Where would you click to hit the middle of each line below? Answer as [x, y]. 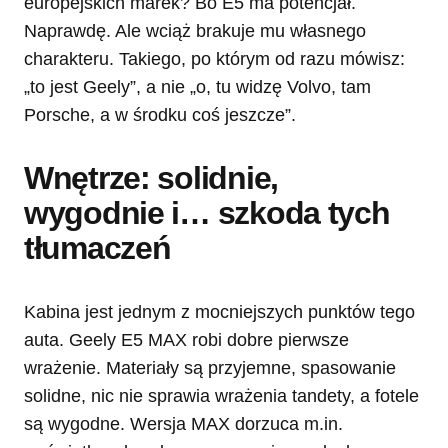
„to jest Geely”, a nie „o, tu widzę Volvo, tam [197, 86]
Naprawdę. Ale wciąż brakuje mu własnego [195, 30]
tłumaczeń [97, 247]
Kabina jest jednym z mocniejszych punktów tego [219, 311]
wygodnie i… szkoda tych [207, 212]
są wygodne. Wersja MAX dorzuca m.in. [183, 423]
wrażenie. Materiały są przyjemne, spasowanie [210, 367]
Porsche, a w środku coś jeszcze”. [160, 114]
